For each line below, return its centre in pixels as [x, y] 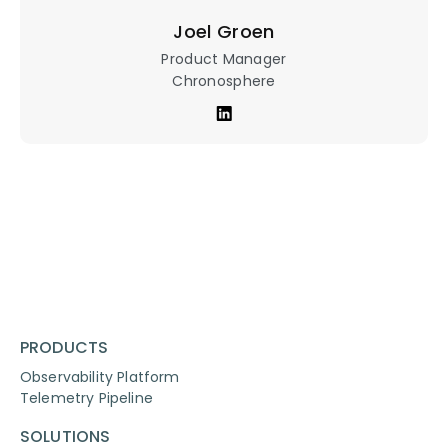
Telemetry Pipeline [86, 397]
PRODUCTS [64, 347]
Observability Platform [100, 376]
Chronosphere [224, 80]
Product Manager [224, 58]
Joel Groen [224, 31]
